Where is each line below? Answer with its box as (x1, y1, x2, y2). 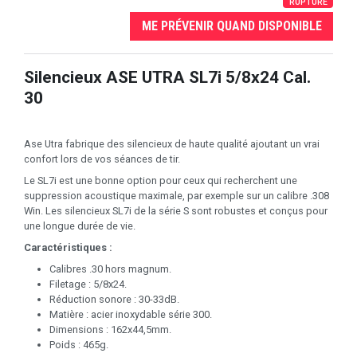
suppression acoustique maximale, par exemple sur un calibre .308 (24, 190, 329, 202)
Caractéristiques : (24, 241, 112, 254)
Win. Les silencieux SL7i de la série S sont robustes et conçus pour (24, 205, 328, 218)
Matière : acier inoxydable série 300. (49, 308, 212, 321)
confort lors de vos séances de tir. (24, 153, 180, 166)
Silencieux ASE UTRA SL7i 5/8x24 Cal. (24, 66, 311, 87)
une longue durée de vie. (24, 220, 135, 233)
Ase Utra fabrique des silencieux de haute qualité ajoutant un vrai (24, 138, 320, 151)
